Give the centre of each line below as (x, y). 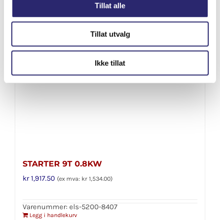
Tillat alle (110, 5)
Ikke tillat (110, 63)
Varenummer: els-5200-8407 (70, 207)
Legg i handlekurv (53, 215)
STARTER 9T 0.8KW (62, 164)
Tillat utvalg (110, 34)
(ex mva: (69, 179)
